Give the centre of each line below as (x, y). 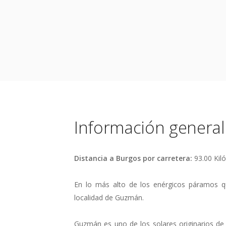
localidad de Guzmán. (109, 197)
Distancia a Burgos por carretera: (134, 158)
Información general (150, 127)
